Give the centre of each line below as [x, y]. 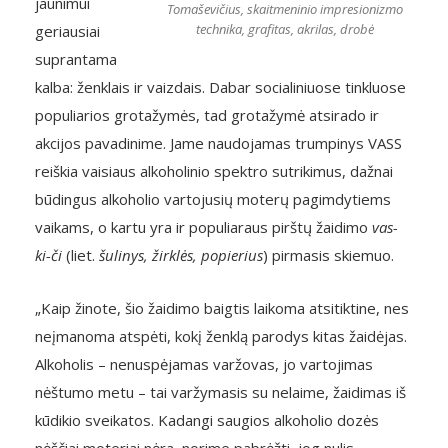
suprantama [76, 59]
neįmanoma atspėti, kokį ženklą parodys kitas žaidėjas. [221, 336]
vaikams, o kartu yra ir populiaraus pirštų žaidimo [203, 227]
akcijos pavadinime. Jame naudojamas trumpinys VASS [218, 143]
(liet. [80, 255]
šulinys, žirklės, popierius [181, 255]
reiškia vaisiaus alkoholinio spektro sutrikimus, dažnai [214, 171]
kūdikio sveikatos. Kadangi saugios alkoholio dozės [207, 420]
